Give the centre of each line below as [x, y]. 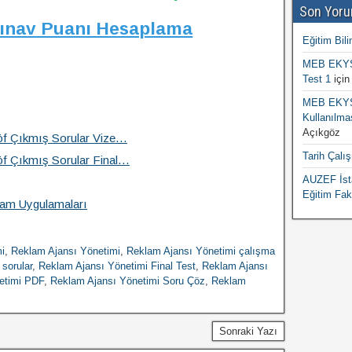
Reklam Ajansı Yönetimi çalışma [201, 251]
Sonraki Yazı [248, 331]
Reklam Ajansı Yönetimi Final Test [117, 266]
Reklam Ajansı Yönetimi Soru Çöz [128, 281]
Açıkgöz [321, 132]
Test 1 [316, 79]
